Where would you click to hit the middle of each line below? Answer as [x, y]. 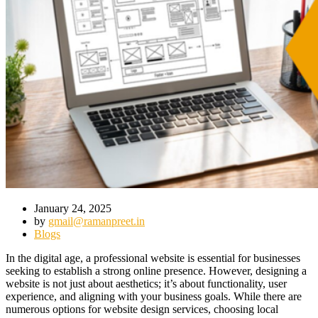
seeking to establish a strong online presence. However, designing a [156, 270]
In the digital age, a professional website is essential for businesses [153, 258]
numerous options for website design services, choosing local [142, 309]
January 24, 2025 [73, 208]
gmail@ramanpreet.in [97, 221]
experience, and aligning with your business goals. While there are [154, 296]
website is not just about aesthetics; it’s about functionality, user [146, 283]
